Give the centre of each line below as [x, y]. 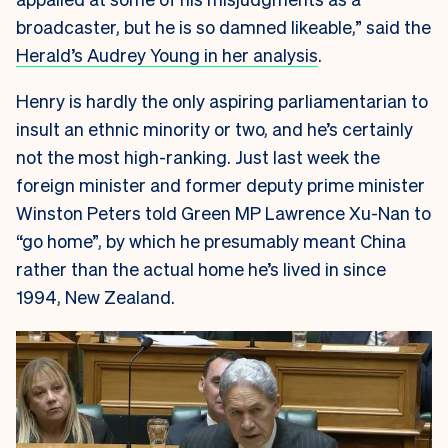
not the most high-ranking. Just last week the [198, 156]
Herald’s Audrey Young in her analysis [167, 54]
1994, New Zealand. [97, 296]
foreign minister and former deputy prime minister [220, 184]
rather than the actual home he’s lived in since [201, 268]
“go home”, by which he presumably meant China [211, 240]
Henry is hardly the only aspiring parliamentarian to [222, 100]
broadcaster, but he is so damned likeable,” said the [223, 26]
